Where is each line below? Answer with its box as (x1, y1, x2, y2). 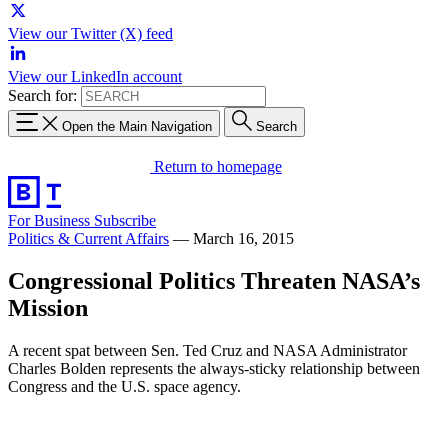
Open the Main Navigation (62, 118, 212, 134)
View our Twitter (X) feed (8, 25, 173, 42)
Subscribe (94, 211, 156, 229)
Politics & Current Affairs (8, 229, 169, 247)
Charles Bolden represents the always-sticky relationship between (8, 359, 420, 377)
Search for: (8, 87, 77, 104)
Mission (8, 294, 88, 321)
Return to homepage (154, 157, 282, 175)
